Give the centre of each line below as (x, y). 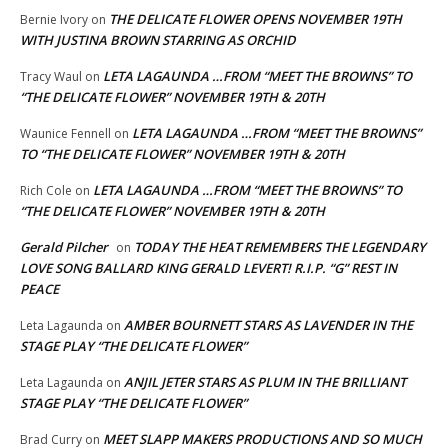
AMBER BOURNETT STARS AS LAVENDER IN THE (268, 325)
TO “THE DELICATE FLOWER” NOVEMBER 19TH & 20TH (182, 154)
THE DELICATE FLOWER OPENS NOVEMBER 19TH (255, 19)
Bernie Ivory (54, 20)
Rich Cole (46, 191)
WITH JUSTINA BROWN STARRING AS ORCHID (158, 40)
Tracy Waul (51, 77)
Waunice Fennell (65, 134)
